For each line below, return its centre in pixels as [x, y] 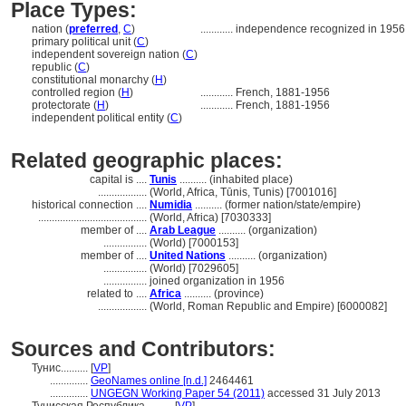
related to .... [118, 294]
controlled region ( [77, 92]
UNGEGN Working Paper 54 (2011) [178, 393]
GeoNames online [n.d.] [149, 381]
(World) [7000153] [194, 243]
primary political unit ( [84, 42]
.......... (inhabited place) [235, 179]
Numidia [171, 205]
